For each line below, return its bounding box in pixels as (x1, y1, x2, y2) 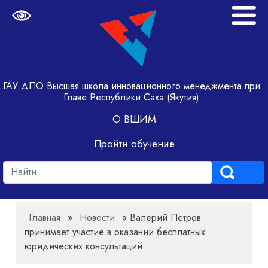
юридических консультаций (25, 239, 143, 253)
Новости (80, 211, 115, 224)
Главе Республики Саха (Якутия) (63, 90, 200, 104)
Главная (29, 211, 61, 224)
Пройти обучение (93, 136, 175, 151)
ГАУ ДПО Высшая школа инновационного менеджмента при (2, 79, 260, 93)
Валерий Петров (130, 211, 202, 224)
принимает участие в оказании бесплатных (25, 225, 206, 239)
